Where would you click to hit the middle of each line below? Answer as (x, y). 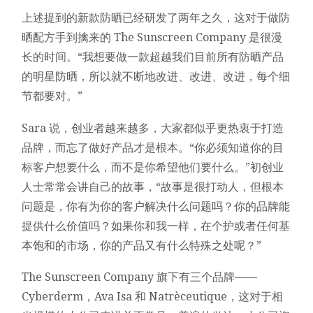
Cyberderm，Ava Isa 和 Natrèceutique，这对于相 (153, 297)
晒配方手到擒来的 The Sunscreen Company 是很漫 (152, 38)
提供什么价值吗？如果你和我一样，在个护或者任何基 (156, 226)
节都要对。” (52, 96)
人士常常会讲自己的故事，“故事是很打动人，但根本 (153, 187)
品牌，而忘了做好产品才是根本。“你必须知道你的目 (153, 147)
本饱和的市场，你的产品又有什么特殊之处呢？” (142, 245)
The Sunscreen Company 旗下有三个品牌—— (140, 277)
